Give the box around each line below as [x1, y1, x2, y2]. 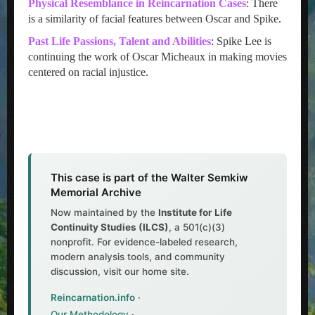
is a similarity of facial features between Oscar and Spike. [28, 13, 281, 25]
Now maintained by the [51, 207, 158, 218]
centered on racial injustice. [28, 66, 148, 78]
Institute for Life [158, 207, 232, 218]
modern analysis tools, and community [51, 251, 225, 262]
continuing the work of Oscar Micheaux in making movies [28, 51, 287, 63]
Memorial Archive [51, 186, 141, 199]
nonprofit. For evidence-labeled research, [51, 236, 238, 247]
